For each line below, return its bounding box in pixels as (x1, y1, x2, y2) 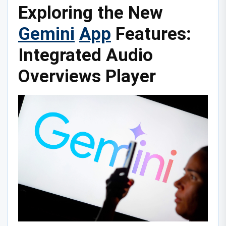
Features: (111, 24, 191, 45)
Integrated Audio (18, 45, 153, 66)
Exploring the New (18, 3, 163, 24)
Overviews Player (18, 66, 156, 87)
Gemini (18, 24, 75, 45)
